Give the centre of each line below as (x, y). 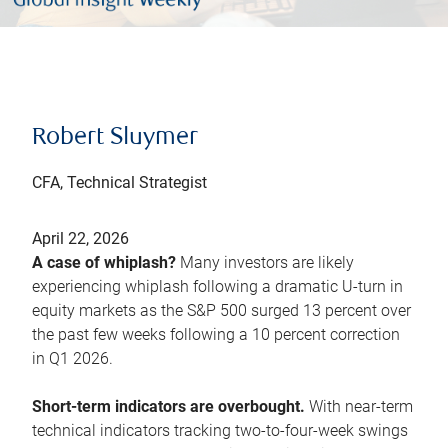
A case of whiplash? (104, 263)
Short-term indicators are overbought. (170, 407)
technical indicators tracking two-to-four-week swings (220, 431)
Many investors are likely (265, 263)
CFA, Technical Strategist (119, 183)
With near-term (361, 407)
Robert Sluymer (115, 139)
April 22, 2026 (80, 239)
